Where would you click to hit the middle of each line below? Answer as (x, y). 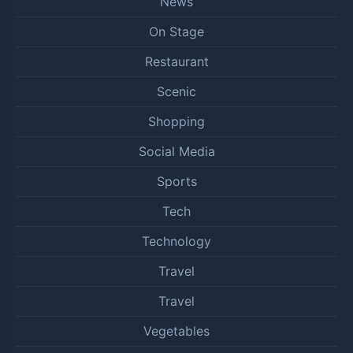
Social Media (176, 151)
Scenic (176, 91)
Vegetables (176, 331)
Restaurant (176, 61)
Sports (176, 181)
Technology (176, 241)
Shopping (176, 121)
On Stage (176, 32)
